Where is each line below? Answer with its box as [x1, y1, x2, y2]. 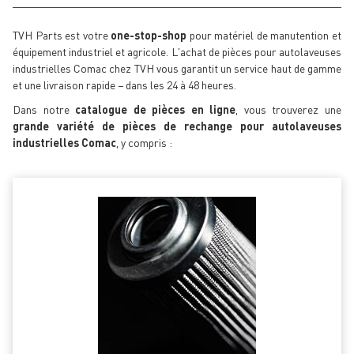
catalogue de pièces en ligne [75, 102, 236, 117]
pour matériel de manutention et [186, 28, 342, 43]
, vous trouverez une [235, 102, 342, 117]
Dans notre [13, 102, 76, 117]
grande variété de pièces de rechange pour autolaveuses [13, 119, 341, 134]
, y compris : [116, 135, 172, 150]
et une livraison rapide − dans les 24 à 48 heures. [13, 77, 236, 92]
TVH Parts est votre [13, 28, 111, 43]
